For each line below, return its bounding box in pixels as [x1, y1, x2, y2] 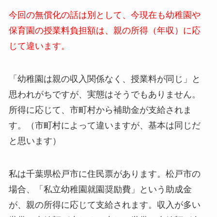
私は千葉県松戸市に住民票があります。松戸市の [8, 169, 201, 179]
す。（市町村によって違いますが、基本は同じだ [8, 121, 201, 131]
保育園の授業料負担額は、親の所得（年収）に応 [8, 26, 201, 36]
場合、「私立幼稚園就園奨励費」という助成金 [8, 184, 192, 194]
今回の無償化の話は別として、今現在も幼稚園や [8, 10, 201, 20]
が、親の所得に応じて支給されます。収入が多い [8, 200, 201, 210]
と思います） [8, 136, 61, 146]
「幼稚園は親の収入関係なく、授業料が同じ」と [8, 74, 201, 84]
